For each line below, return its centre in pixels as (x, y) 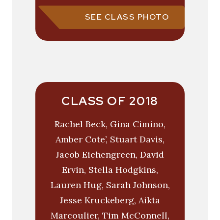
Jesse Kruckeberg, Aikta (110, 200)
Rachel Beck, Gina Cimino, (110, 124)
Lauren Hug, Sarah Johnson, (110, 185)
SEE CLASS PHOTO (127, 17)
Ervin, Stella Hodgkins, (110, 170)
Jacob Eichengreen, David (110, 155)
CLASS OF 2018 (110, 101)
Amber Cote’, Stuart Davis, (110, 139)
